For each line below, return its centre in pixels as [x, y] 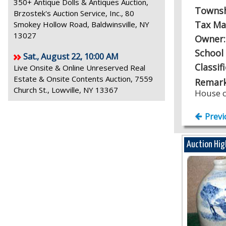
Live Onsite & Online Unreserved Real [79, 68]
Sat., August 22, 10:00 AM [71, 56]
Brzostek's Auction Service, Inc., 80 [74, 13]
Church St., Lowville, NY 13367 [66, 90]
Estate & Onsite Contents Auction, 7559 [83, 79]
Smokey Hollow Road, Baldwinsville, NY [81, 24]
